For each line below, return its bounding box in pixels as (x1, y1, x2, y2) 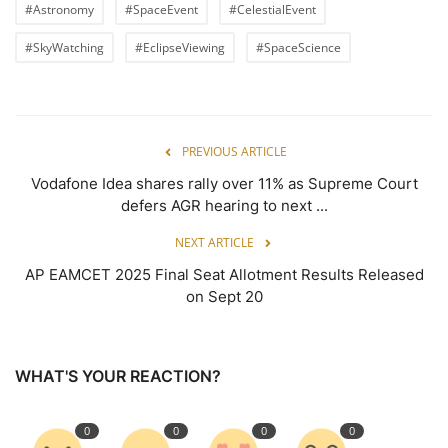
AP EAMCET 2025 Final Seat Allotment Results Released (24, 265, 424, 285)
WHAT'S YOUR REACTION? (15, 366, 221, 387)
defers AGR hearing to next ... (120, 196, 328, 216)
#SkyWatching (25, 39, 104, 57)
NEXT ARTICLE (174, 234, 254, 252)
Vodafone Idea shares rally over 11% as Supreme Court (30, 174, 418, 194)
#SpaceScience (256, 39, 341, 57)
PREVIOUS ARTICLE (181, 143, 287, 161)
